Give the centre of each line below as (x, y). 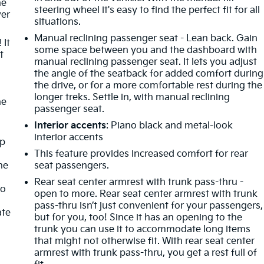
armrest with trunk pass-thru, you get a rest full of (146, 253)
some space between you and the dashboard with (146, 50)
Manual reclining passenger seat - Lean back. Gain (146, 38)
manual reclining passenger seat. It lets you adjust (146, 62)
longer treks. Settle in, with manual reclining (132, 97)
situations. (58, 22)
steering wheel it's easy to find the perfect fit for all (147, 10)
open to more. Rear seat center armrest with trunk (146, 194)
